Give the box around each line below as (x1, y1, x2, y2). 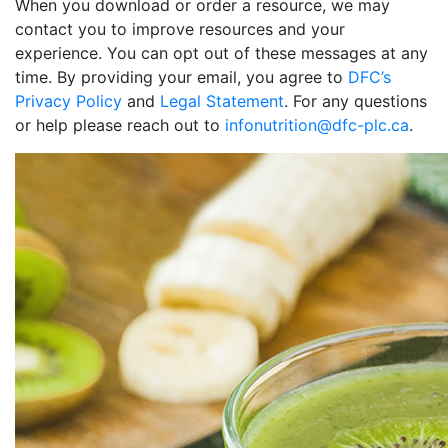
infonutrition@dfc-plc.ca (225, 115, 409, 136)
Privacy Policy (15, 91, 122, 112)
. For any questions (284, 91, 427, 112)
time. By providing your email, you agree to (15, 67, 348, 88)
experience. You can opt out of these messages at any (15, 43, 428, 64)
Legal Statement (160, 91, 284, 112)
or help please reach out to (15, 115, 225, 136)
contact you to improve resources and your (15, 19, 345, 40)
